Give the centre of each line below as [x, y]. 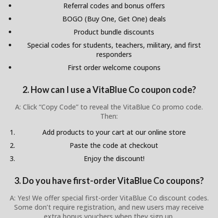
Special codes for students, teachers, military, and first [114, 45]
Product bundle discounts [114, 32]
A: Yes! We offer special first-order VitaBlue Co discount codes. [109, 198]
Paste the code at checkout [114, 145]
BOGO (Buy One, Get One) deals [114, 18]
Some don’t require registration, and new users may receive [109, 207]
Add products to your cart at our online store [114, 132]
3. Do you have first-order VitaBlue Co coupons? [109, 181]
